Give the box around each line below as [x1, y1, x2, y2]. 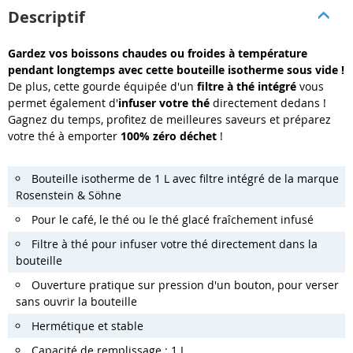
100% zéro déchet [121, 128, 217, 143]
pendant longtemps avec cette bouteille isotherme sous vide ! [8, 61, 344, 77]
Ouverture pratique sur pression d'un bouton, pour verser [32, 277, 339, 292]
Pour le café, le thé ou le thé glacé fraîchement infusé [32, 211, 314, 227]
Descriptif [8, 6, 85, 28]
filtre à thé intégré [197, 78, 296, 94]
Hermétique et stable [32, 318, 143, 333]
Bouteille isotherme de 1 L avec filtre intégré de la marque [32, 170, 339, 186]
